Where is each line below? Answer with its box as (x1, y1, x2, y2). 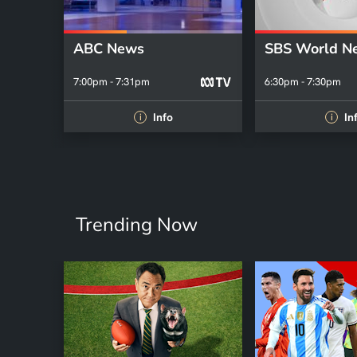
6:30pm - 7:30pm (265, 75, 341, 88)
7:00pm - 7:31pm (73, 75, 150, 88)
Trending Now (76, 212, 198, 237)
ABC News (73, 38, 144, 58)
